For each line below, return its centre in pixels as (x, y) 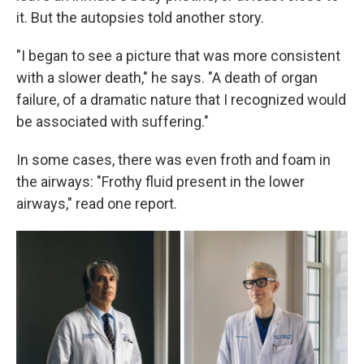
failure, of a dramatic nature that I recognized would (181, 99)
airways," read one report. (97, 203)
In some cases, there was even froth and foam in (173, 159)
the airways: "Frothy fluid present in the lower (160, 181)
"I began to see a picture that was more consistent (178, 55)
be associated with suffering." (113, 121)
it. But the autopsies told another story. (140, 17)
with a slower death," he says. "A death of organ (167, 77)
